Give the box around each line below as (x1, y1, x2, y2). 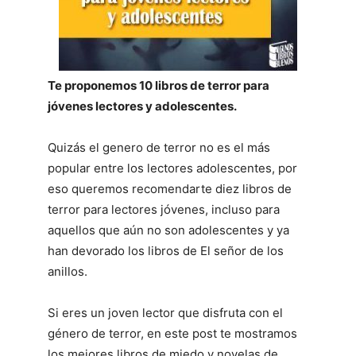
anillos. (48, 264, 87, 279)
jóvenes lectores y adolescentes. (48, 99, 237, 114)
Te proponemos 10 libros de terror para (48, 78, 269, 93)
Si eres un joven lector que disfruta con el (48, 305, 283, 320)
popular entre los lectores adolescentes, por (48, 161, 297, 176)
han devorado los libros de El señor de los (48, 243, 284, 258)
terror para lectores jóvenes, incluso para (48, 202, 280, 217)
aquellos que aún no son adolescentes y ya (48, 222, 289, 238)
